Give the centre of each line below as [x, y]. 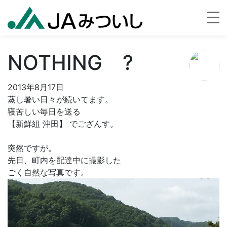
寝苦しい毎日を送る [44, 111]
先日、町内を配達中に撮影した [64, 160]
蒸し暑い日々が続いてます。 [60, 99]
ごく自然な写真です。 [48, 172]
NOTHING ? [70, 63]
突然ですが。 [32, 148]
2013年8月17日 [36, 87]
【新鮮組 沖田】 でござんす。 [63, 124]
